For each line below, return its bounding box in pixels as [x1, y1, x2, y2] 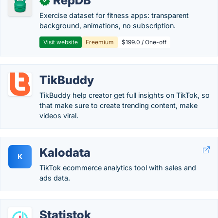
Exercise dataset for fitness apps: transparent [39, 11, 189, 19]
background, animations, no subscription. [39, 21, 176, 30]
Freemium [86, 38, 114, 46]
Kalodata [39, 145, 91, 160]
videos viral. [39, 111, 78, 120]
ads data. [39, 174, 70, 182]
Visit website [43, 38, 78, 46]
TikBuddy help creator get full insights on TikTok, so [39, 91, 210, 99]
